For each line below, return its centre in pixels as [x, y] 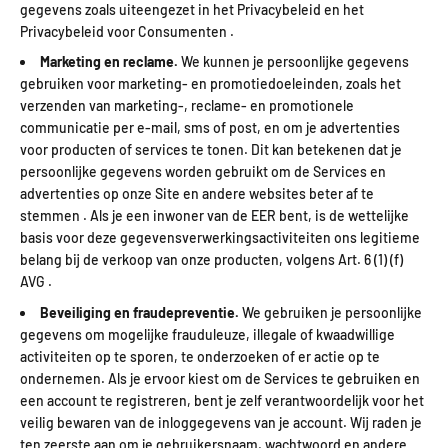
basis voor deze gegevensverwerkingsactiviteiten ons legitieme [220, 238]
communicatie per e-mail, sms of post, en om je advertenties [210, 128]
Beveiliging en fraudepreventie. [139, 312]
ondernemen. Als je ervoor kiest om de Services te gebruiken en [220, 378]
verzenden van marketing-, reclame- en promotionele [187, 106]
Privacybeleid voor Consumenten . [127, 31]
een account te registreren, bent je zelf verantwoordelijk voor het [222, 400]
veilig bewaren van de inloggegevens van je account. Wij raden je [221, 422]
